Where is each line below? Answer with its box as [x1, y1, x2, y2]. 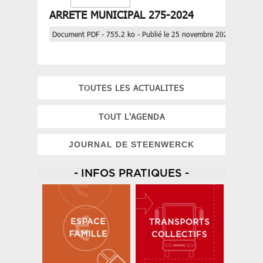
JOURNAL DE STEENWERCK [69, 140, 194, 150]
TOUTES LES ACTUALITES [79, 82, 184, 94]
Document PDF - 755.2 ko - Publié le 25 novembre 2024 [52, 29, 232, 39]
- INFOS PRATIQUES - [74, 167, 189, 179]
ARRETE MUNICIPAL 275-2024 [49, 8, 194, 22]
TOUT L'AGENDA [98, 111, 165, 123]
